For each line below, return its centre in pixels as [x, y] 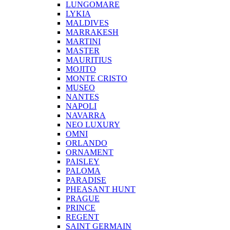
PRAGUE [83, 198]
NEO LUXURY [93, 124]
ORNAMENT [90, 152]
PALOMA [83, 170]
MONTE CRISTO [97, 78]
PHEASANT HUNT [101, 189]
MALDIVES [87, 23]
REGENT [82, 217]
